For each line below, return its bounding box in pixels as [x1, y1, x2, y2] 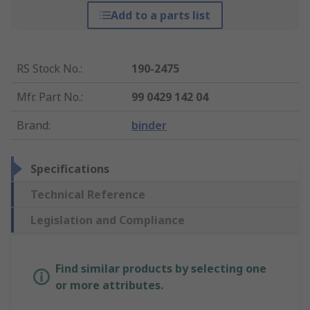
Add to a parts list [110, 8, 210, 24]
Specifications [30, 161, 109, 177]
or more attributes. [55, 277, 163, 293]
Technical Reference [30, 187, 145, 203]
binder [131, 118, 167, 134]
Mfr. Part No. [17, 89, 81, 105]
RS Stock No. [17, 61, 80, 77]
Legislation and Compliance [30, 212, 185, 228]
